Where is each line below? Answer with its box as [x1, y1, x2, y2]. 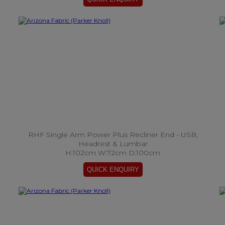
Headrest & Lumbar [78, 139, 148, 148]
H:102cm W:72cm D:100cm [65, 148, 160, 157]
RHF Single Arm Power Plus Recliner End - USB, [28, 130, 198, 139]
